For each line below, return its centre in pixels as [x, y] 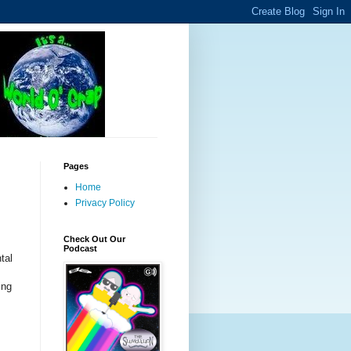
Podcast [80, 248]
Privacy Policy [105, 203]
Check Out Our [94, 239]
